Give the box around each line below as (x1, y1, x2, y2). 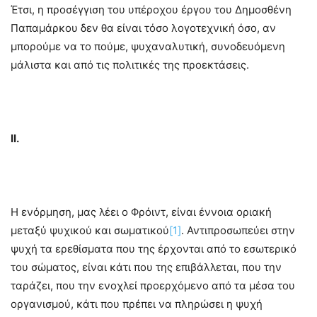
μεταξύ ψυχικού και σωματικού (11, 224, 169, 238)
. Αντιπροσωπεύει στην (181, 224, 295, 238)
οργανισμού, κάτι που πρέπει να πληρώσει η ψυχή (11, 297, 263, 311)
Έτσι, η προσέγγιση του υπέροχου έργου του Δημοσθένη (11, 3, 292, 17)
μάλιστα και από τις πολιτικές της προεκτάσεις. (11, 58, 249, 72)
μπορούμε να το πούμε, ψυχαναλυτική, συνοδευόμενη (11, 40, 285, 54)
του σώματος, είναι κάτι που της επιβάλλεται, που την (11, 260, 282, 275)
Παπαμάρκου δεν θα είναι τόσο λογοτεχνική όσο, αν (11, 21, 276, 35)
